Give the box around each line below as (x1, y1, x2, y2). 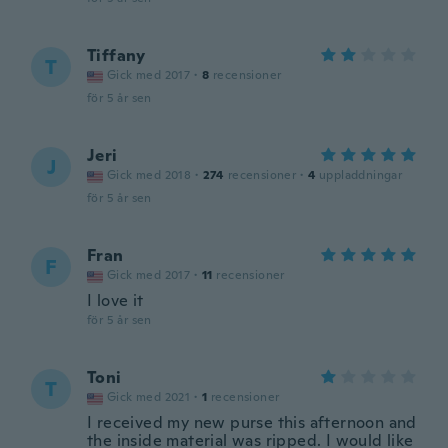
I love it (87, 290, 144, 311)
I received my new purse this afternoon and (87, 412, 417, 433)
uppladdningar (319, 167, 403, 183)
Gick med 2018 (107, 167, 192, 183)
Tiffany (87, 45, 146, 66)
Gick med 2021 (107, 389, 191, 405)
